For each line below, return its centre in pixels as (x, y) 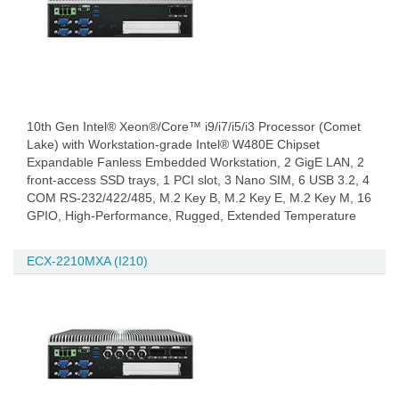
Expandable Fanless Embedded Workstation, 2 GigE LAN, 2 (195, 162)
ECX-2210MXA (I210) (87, 261)
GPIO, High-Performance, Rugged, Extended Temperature (191, 216)
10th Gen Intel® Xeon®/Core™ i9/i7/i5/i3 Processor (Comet (194, 126)
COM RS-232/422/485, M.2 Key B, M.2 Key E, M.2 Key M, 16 (199, 198)
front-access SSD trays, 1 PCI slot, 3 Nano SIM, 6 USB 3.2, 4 (198, 180)
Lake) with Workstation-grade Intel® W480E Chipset (173, 144)
